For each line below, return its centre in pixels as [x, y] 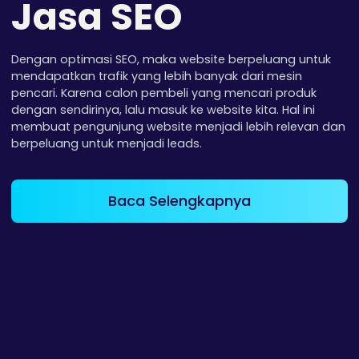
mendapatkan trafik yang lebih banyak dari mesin [157, 76]
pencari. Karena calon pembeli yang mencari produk [164, 93]
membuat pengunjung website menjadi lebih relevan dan [179, 126]
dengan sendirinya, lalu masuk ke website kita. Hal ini [163, 109]
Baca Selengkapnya [179, 201]
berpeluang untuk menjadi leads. [107, 143]
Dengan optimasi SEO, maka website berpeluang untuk [171, 59]
